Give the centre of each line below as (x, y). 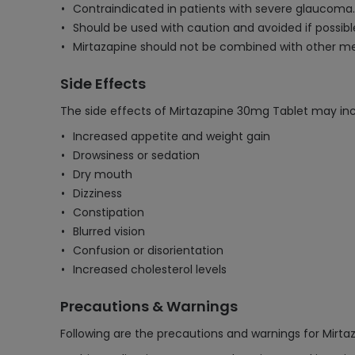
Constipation (109, 212)
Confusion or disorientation (148, 250)
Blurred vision (109, 231)
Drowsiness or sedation (136, 155)
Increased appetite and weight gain (172, 136)
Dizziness (97, 193)
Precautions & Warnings (149, 306)
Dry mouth (103, 174)
